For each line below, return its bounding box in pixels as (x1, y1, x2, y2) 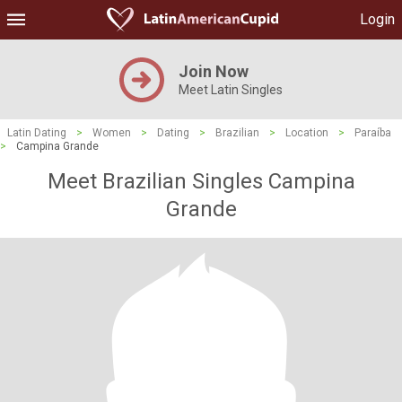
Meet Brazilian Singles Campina (47, 169, 355, 194)
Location (285, 127, 328, 139)
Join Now (179, 62, 249, 81)
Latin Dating (7, 127, 66, 139)
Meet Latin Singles (179, 83, 283, 97)
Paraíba (354, 127, 391, 139)
